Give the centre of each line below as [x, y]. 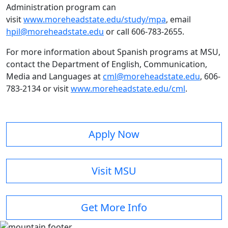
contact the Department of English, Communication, [107, 64]
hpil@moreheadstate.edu [55, 32]
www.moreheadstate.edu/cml [128, 89]
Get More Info [114, 208]
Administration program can [61, 7]
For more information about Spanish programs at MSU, [113, 52]
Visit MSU [114, 171]
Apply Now [114, 134]
